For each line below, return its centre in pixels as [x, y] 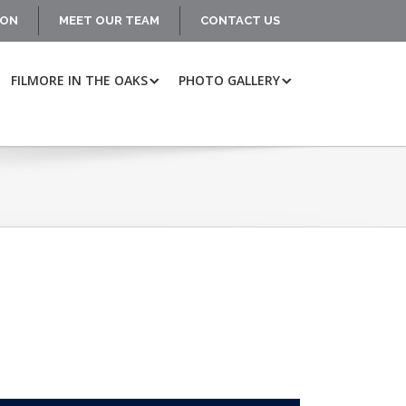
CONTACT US [240, 21]
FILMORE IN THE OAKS [79, 81]
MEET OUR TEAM [109, 21]
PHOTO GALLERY [229, 81]
